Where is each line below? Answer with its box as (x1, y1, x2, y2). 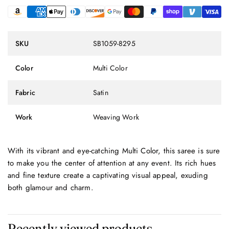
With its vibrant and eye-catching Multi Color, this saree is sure (8, 145, 220, 157)
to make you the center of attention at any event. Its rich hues (8, 157, 216, 169)
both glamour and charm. (8, 182, 94, 194)
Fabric (15, 87, 35, 98)
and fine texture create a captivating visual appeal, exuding (8, 170, 208, 181)
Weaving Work (93, 112, 139, 123)
